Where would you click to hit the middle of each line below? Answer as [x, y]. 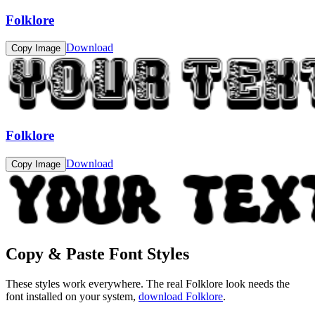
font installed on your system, [71, 296]
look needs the [256, 283]
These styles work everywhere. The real [96, 283]
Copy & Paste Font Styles [97, 253]
